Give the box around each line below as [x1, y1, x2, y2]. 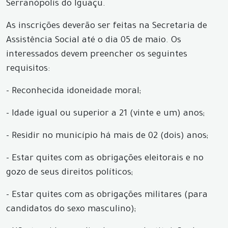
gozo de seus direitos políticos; [6, 168, 133, 178]
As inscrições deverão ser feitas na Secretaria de [6, 22, 207, 32]
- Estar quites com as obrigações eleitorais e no [6, 154, 204, 164]
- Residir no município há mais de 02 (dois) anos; [6, 132, 208, 141]
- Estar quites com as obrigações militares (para [6, 191, 208, 201]
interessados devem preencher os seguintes [6, 50, 187, 60]
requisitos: [6, 65, 50, 74]
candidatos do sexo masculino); [6, 205, 136, 215]
